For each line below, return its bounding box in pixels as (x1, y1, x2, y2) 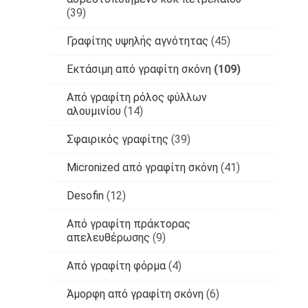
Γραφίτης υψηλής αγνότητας (67, 34, 208, 47)
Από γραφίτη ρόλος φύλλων (67, 90, 207, 104)
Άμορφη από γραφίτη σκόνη (67, 287, 203, 300)
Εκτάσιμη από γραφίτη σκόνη (67, 62, 211, 76)
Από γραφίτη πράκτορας (67, 217, 190, 230)
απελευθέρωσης (67, 230, 150, 244)
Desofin (67, 188, 104, 202)
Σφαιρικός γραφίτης (67, 132, 168, 146)
